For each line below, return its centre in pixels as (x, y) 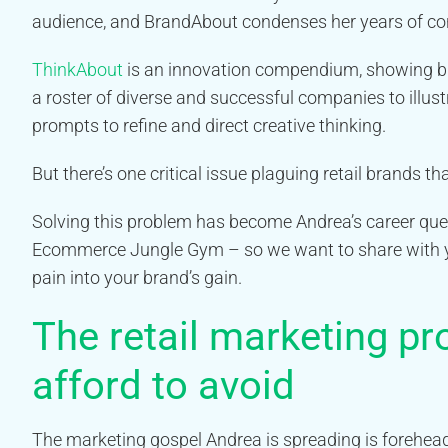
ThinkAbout (77, 69)
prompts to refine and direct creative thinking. (209, 125)
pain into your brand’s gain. (137, 277)
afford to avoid (163, 385)
